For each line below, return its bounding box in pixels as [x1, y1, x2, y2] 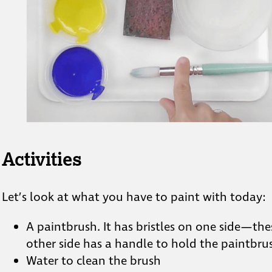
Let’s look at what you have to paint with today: [1, 189, 266, 206]
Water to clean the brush [25, 253, 161, 270]
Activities [1, 147, 82, 171]
